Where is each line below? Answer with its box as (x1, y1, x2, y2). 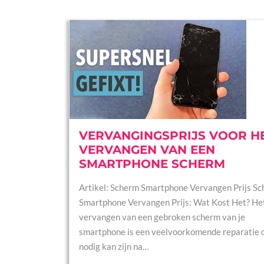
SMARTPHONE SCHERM (79, 157, 225, 171)
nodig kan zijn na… (79, 241, 149, 252)
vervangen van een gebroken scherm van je (79, 212, 245, 222)
